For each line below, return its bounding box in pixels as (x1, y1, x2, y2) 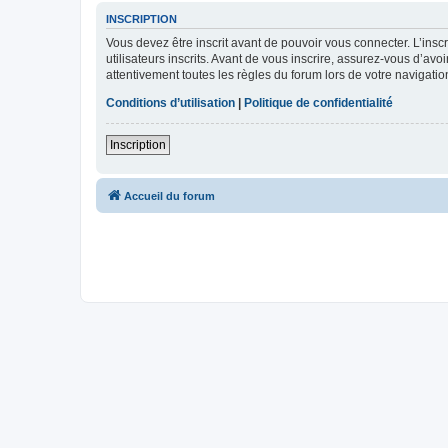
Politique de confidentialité (244, 95, 393, 110)
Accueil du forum (124, 189, 215, 202)
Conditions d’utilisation (106, 95, 235, 110)
